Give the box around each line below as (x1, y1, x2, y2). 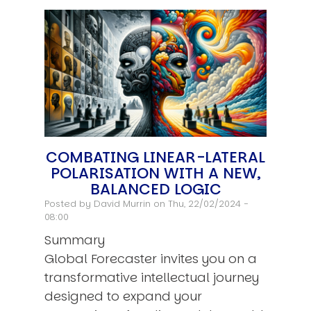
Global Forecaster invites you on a (44, 250, 257, 268)
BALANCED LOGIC (90, 178, 221, 201)
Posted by (44, 197, 94, 211)
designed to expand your (44, 287, 202, 305)
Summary (44, 231, 108, 249)
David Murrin (94, 197, 151, 211)
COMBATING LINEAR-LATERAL (46, 146, 265, 169)
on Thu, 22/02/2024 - (151, 197, 249, 211)
